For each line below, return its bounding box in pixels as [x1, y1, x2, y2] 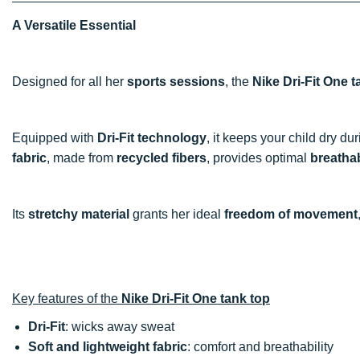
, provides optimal [207, 150, 310, 165]
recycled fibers [117, 150, 207, 165]
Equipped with [12, 130, 97, 145]
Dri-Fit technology [97, 130, 207, 145]
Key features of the [12, 291, 121, 305]
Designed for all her [12, 74, 127, 88]
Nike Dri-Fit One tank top [121, 291, 270, 305]
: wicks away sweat [65, 319, 174, 333]
